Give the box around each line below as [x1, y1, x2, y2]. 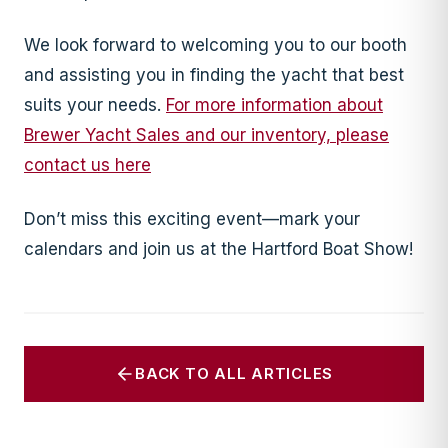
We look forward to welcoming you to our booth [24, 34, 407, 55]
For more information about [166, 94, 383, 115]
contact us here [24, 154, 151, 175]
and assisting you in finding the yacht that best [24, 64, 404, 85]
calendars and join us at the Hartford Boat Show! [24, 238, 413, 259]
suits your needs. [24, 94, 166, 115]
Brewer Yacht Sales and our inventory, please [24, 124, 389, 145]
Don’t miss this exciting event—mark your [24, 208, 360, 229]
